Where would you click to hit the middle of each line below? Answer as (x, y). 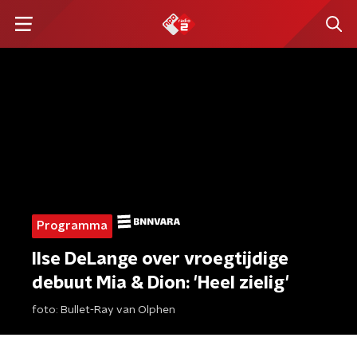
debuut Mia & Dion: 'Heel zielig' (161, 283)
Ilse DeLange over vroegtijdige (160, 259)
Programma (72, 226)
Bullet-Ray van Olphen (118, 310)
